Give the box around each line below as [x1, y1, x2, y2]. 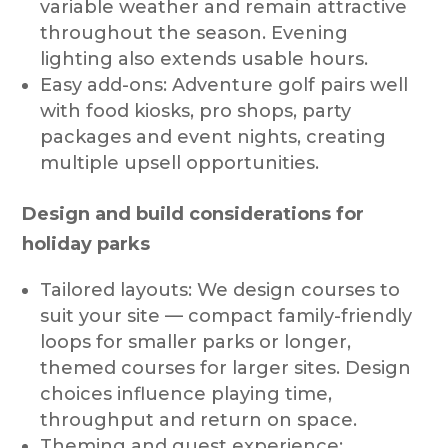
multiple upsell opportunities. [40, 151, 320, 174]
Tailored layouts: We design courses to [40, 278, 401, 301]
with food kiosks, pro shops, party [40, 99, 352, 122]
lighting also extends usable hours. [40, 47, 369, 70]
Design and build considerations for [22, 202, 365, 225]
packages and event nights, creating [40, 125, 387, 148]
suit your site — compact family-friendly [40, 304, 413, 327]
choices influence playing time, [40, 382, 333, 405]
